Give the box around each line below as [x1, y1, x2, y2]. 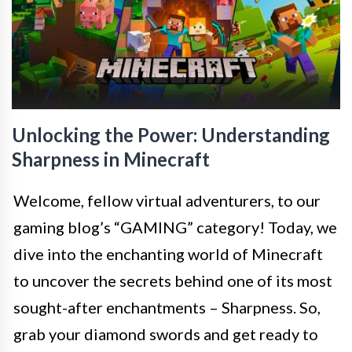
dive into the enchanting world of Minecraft [13, 244, 323, 263]
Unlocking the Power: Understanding [12, 123, 330, 146]
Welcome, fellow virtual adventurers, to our [13, 191, 321, 210]
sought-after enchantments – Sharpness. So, [13, 298, 321, 317]
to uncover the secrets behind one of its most [13, 271, 332, 290]
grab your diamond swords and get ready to [13, 324, 318, 343]
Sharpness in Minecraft [12, 148, 210, 170]
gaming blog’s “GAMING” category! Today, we [13, 218, 337, 236]
